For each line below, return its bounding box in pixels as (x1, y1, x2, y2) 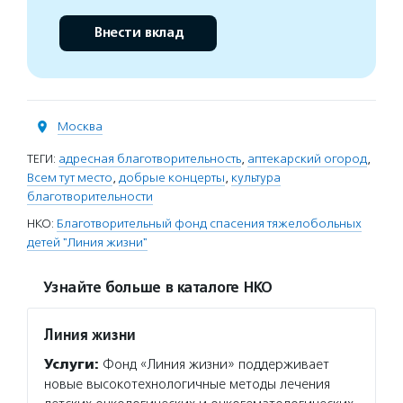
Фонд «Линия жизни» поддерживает (99, 356, 329, 372)
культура (231, 170, 281, 185)
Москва (58, 119, 103, 134)
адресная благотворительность (58, 151, 241, 166)
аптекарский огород (247, 151, 367, 166)
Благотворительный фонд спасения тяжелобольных (57, 216, 362, 231)
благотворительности (27, 189, 153, 204)
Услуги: (44, 356, 99, 372)
